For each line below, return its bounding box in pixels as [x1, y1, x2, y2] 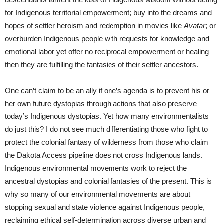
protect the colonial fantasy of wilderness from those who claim [5, 137, 208, 146]
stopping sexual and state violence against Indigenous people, [5, 202, 205, 211]
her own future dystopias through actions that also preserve [5, 99, 197, 108]
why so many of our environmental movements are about [5, 189, 190, 198]
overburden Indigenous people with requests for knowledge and [5, 34, 209, 43]
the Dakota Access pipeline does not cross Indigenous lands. [5, 150, 202, 159]
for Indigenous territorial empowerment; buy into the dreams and [5, 8, 212, 17]
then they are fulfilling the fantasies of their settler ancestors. [5, 60, 198, 69]
